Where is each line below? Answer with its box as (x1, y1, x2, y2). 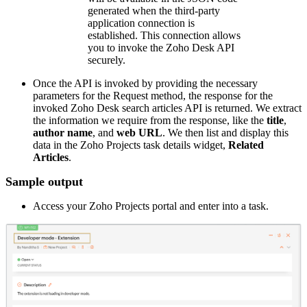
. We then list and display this (162, 127, 288, 139)
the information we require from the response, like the (33, 114, 267, 127)
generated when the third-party (88, 5, 220, 17)
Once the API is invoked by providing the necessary (33, 77, 258, 90)
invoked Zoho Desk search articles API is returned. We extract (33, 102, 302, 114)
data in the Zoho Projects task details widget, (33, 139, 228, 151)
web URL (116, 127, 162, 139)
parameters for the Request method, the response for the (33, 90, 273, 102)
